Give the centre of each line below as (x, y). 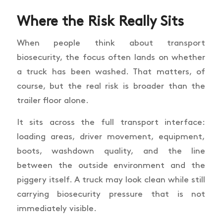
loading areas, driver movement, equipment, (111, 137)
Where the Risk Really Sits (100, 22)
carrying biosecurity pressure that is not (111, 194)
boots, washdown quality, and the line (111, 151)
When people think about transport (111, 43)
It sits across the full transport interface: (111, 123)
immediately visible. (56, 209)
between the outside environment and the (111, 166)
